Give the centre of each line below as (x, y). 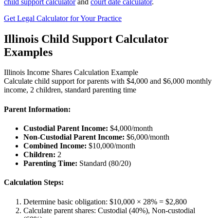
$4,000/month (130, 128)
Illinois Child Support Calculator (86, 39)
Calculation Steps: (34, 182)
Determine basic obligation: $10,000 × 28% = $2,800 (105, 201)
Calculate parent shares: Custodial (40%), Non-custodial (109, 210)
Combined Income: (55, 145)
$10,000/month (111, 145)
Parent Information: (37, 109)
